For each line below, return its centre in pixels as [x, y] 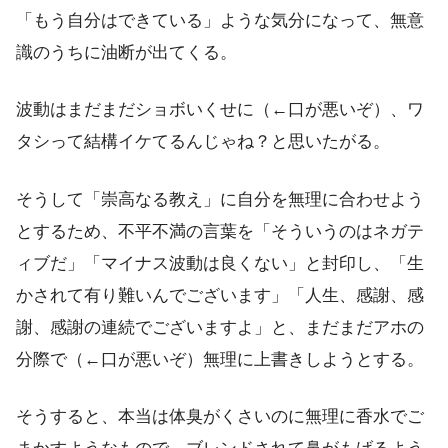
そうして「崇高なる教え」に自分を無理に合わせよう [220, 199]
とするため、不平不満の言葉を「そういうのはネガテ [220, 231]
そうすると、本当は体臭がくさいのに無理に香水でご [220, 416]
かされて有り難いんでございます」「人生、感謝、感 [220, 295]
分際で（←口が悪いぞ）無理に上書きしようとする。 [220, 359]
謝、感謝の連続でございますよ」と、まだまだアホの [220, 327]
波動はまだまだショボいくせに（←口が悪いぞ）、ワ [220, 110]
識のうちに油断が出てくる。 [126, 53]
